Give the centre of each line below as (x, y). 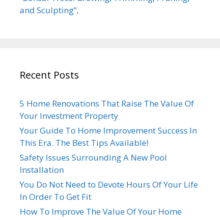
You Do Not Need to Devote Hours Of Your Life (109, 185)
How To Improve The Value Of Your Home (101, 212)
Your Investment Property (69, 116)
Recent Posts (49, 75)
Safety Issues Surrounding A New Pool (93, 158)
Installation (42, 170)
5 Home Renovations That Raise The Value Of (107, 104)
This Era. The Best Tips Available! (84, 143)
